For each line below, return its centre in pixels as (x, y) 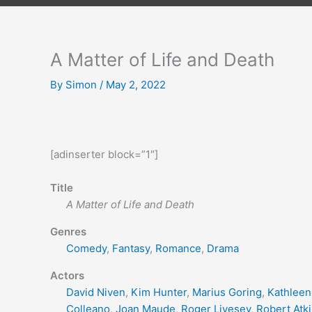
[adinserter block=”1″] (104, 154)
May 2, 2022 (136, 85)
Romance (178, 248)
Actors (67, 275)
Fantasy (131, 248)
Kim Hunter (158, 292)
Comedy (86, 248)
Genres (68, 232)
